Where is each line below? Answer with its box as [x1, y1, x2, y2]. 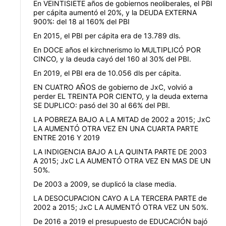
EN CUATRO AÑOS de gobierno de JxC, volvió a [33, 82, 193, 91]
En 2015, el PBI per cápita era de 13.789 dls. [33, 31, 181, 40]
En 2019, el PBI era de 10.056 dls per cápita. [33, 68, 181, 77]
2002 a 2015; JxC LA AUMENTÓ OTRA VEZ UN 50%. [33, 202, 208, 211]
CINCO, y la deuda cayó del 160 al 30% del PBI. [33, 54, 191, 63]
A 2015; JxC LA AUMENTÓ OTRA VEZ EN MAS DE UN [33, 156, 211, 165]
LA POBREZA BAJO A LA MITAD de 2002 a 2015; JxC [33, 115, 210, 124]
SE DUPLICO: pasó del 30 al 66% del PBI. [33, 100, 170, 109]
